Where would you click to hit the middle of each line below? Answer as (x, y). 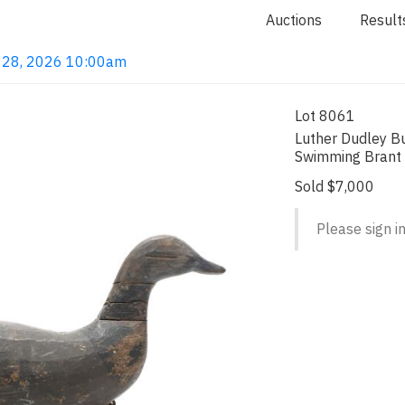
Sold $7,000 (335, 186)
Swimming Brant (348, 156)
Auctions (294, 20)
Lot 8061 (325, 115)
